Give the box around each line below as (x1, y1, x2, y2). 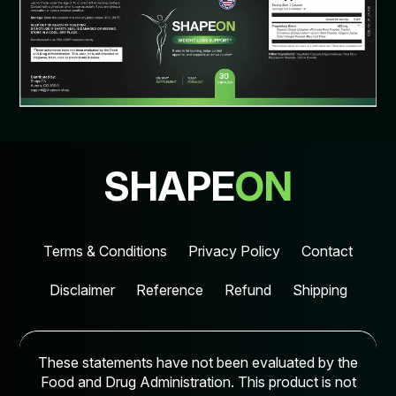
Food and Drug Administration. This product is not (40, 373, 356, 392)
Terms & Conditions (43, 242, 167, 261)
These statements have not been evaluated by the (38, 354, 358, 372)
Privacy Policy (188, 242, 280, 261)
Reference (135, 281, 203, 300)
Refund (224, 281, 271, 300)
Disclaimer (49, 281, 115, 300)
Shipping (292, 281, 347, 300)
